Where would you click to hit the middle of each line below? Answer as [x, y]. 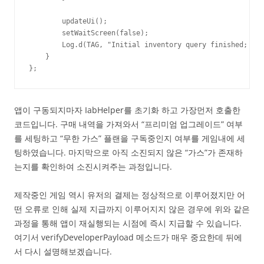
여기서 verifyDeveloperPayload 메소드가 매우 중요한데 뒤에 [128, 237]
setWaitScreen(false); [89, 33]
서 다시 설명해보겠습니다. [63, 252]
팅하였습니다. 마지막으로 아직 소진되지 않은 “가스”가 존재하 [128, 153]
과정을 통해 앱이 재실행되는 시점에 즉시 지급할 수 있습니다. [128, 223]
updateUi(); [68, 22]
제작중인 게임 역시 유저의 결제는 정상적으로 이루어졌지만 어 [130, 195]
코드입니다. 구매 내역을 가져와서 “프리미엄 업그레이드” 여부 [128, 124]
